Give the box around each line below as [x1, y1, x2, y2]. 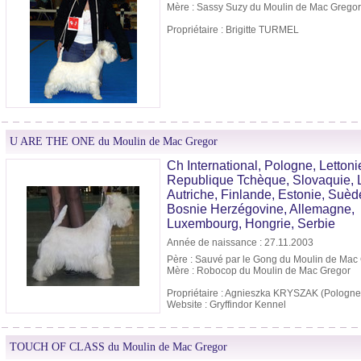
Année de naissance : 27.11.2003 [167, 237, 313, 249]
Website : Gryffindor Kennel [167, 299, 286, 311]
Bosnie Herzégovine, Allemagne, [167, 202, 355, 217]
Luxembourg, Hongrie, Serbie [167, 217, 335, 231]
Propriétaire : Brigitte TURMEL [167, 24, 299, 36]
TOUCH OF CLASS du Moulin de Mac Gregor [10, 341, 227, 354]
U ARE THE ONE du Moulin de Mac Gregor [10, 135, 218, 148]
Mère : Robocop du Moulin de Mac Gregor [167, 265, 351, 277]
